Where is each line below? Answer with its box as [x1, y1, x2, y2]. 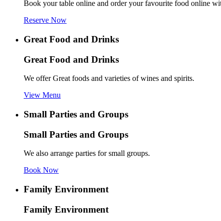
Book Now [24, 166, 59, 175]
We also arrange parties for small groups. [24, 149, 150, 158]
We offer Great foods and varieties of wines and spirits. [24, 74, 194, 83]
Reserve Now [24, 16, 67, 25]
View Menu [24, 91, 61, 100]
